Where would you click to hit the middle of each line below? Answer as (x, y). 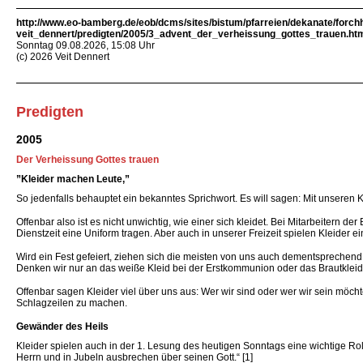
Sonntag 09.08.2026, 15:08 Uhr (85, 45)
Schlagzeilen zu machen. (72, 303)
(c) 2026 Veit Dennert (63, 57)
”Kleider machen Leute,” (73, 179)
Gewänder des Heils (62, 327)
